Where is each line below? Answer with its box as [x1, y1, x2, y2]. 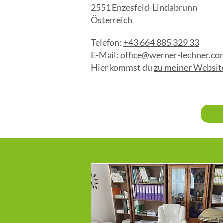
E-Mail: [91, 49, 120, 60]
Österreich [91, 14, 132, 25]
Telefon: [91, 37, 123, 48]
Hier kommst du [91, 62, 154, 73]
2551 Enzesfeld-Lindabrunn [91, 2, 197, 13]
